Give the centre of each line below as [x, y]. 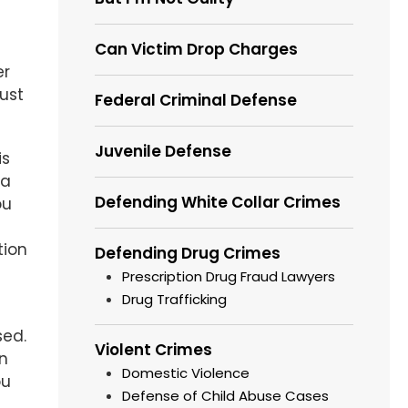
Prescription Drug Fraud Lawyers [229, 277]
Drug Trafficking [175, 300]
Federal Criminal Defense [196, 101]
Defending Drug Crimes [188, 254]
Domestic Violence [186, 373]
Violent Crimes [154, 350]
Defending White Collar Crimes [218, 203]
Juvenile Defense [163, 152]
